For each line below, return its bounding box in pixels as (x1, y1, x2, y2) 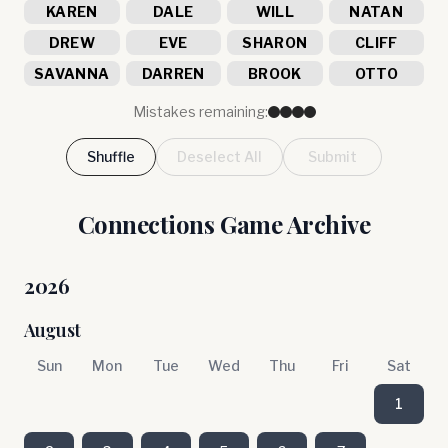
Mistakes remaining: (132, 103, 268, 120)
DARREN (141, 65, 205, 82)
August (24, 318, 81, 342)
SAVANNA (34, 65, 110, 82)
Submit (308, 148, 357, 165)
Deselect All (177, 148, 262, 165)
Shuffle (87, 148, 135, 165)
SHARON (242, 34, 308, 51)
